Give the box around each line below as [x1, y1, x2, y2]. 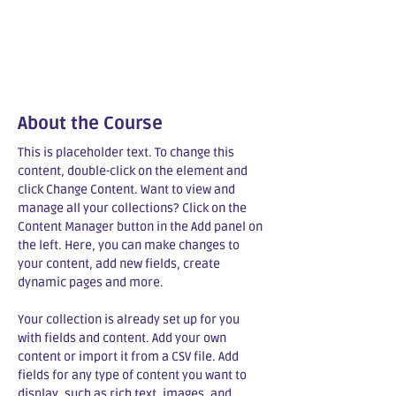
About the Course [18, 113, 163, 134]
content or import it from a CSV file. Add [18, 349, 241, 364]
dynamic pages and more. [18, 275, 164, 290]
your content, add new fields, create [18, 256, 223, 271]
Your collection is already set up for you [18, 312, 242, 327]
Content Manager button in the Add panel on [18, 219, 265, 234]
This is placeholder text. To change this [18, 145, 237, 160]
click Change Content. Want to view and [18, 182, 238, 197]
